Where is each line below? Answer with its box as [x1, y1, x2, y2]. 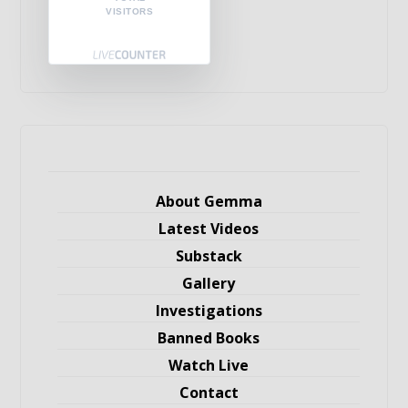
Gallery [182, 273, 235, 293]
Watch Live [168, 355, 249, 375]
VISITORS [106, 6, 154, 16]
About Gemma [155, 191, 262, 211]
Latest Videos [158, 219, 259, 239]
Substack [175, 246, 242, 266]
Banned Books [158, 328, 260, 348]
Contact [178, 382, 239, 403]
